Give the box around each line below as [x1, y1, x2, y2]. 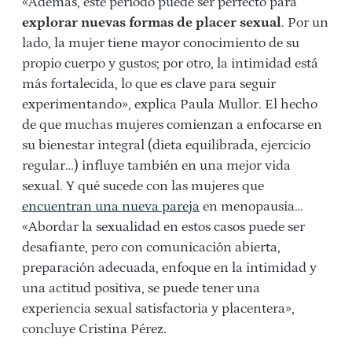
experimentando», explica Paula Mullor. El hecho [22, 96, 317, 112]
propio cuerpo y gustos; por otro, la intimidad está [22, 55, 318, 71]
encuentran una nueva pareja [22, 198, 200, 214]
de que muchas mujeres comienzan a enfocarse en [22, 116, 322, 133]
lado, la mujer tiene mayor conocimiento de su [22, 35, 299, 51]
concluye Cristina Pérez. [22, 321, 167, 337]
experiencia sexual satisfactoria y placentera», [22, 300, 295, 317]
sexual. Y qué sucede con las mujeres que [22, 178, 264, 194]
